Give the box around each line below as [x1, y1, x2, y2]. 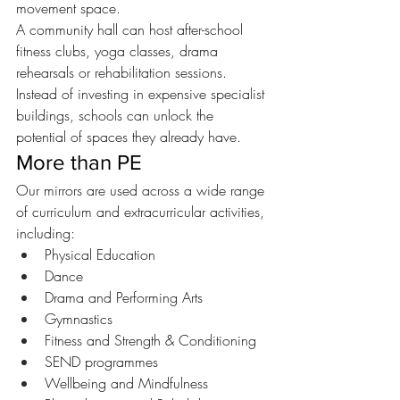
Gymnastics [45, 309, 112, 329]
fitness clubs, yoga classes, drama [16, 41, 222, 62]
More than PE [16, 150, 142, 175]
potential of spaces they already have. [16, 127, 241, 147]
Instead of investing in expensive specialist [16, 84, 269, 104]
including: [16, 223, 75, 244]
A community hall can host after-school [16, 20, 247, 40]
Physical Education [45, 245, 155, 265]
